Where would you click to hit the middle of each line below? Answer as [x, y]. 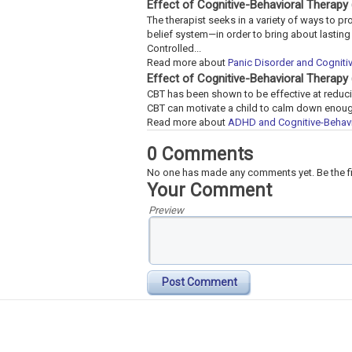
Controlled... [174, 48]
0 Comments [200, 154]
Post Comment [200, 282]
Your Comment [209, 190]
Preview [166, 210]
